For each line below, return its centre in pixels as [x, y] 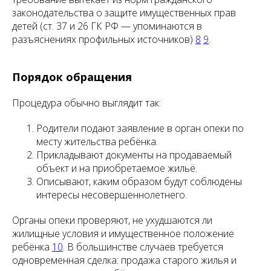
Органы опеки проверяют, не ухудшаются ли [112, 220]
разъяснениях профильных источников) [104, 39]
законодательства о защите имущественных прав [124, 13]
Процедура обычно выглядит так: [87, 103]
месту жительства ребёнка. [97, 142]
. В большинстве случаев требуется [143, 247]
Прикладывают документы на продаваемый [134, 155]
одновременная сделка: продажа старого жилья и [124, 260]
